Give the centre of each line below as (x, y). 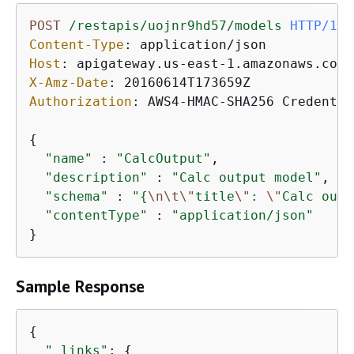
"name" (69, 158)
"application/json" (243, 215)
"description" (96, 177)
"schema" (77, 196)
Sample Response (80, 286)
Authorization (81, 102)
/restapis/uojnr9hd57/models (175, 26)
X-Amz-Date (69, 83)
